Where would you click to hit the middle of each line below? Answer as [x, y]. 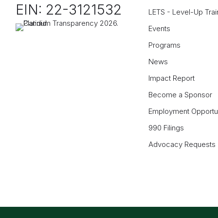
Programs [165, 45]
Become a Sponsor [181, 95]
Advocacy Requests [182, 145]
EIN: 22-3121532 [69, 10]
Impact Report [172, 78]
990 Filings [166, 128]
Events [160, 29]
